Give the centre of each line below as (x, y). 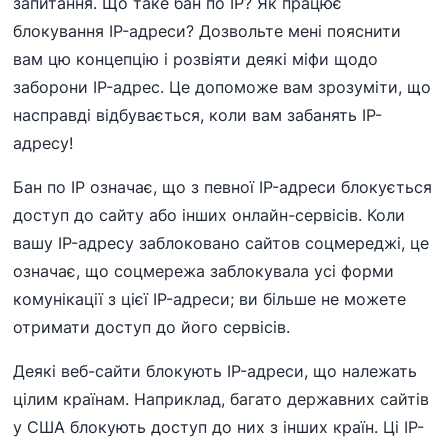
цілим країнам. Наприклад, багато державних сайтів (221, 399)
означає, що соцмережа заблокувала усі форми (204, 271)
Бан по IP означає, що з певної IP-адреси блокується (223, 187)
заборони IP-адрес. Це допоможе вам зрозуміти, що (222, 87)
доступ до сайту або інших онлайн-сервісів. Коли (209, 215)
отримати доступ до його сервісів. (152, 327)
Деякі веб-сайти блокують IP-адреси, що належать (215, 371)
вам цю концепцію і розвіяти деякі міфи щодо (196, 59)
